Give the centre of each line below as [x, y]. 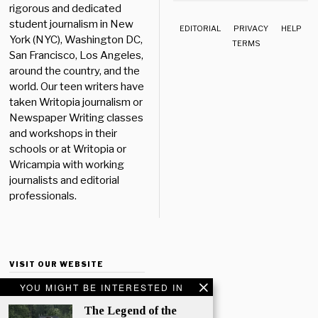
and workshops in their [64, 134]
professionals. [45, 196]
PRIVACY [251, 29]
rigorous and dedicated [66, 9]
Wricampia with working [67, 165]
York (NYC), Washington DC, [76, 40]
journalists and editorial [65, 181]
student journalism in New [72, 24]
